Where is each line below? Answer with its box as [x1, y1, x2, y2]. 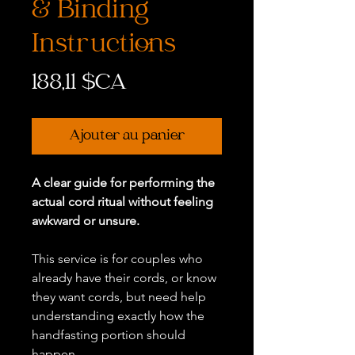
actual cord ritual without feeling [32, 194, 213, 209]
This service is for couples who [32, 251, 203, 266]
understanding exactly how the [32, 308, 204, 323]
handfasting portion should [32, 327, 185, 342]
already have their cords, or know [32, 270, 216, 285]
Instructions [32, 32, 176, 60]
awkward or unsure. [32, 213, 139, 228]
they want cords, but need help [32, 289, 206, 304]
